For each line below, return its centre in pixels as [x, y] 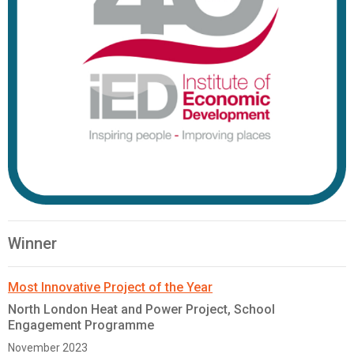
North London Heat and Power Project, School [141, 310]
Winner [32, 244]
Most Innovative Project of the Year [110, 288]
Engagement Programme [81, 326]
